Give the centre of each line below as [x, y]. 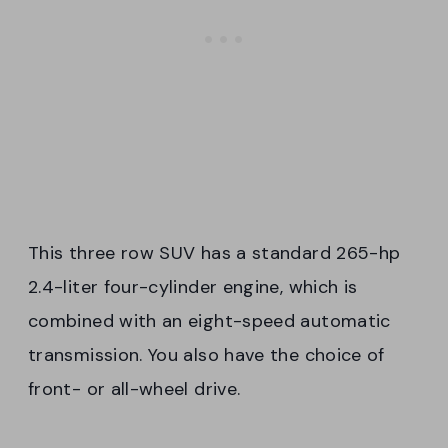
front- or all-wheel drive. [134, 388]
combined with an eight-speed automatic [209, 320]
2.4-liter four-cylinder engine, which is [193, 286]
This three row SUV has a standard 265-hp [214, 252]
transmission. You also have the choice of [206, 354]
